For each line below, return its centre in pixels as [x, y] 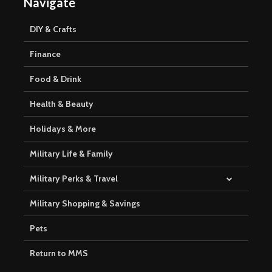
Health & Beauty [62, 104]
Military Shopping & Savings [85, 204]
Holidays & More [63, 129]
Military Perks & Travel [74, 179]
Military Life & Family [71, 154]
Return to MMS [59, 253]
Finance [45, 54]
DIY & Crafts [53, 29]
